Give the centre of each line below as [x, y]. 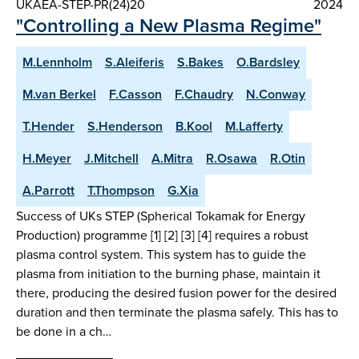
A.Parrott [48, 190]
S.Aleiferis [135, 62]
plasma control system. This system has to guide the [161, 254]
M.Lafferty [254, 126]
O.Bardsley [268, 62]
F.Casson [135, 94]
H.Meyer [47, 158]
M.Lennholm [57, 62]
